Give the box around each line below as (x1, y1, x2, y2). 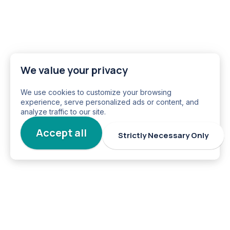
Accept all (36, 126, 87, 140)
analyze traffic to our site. (21, 107, 106, 116)
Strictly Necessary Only (118, 130, 208, 141)
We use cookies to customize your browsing (21, 88, 171, 97)
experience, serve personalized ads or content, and (21, 98, 199, 106)
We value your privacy (21, 63, 128, 77)
